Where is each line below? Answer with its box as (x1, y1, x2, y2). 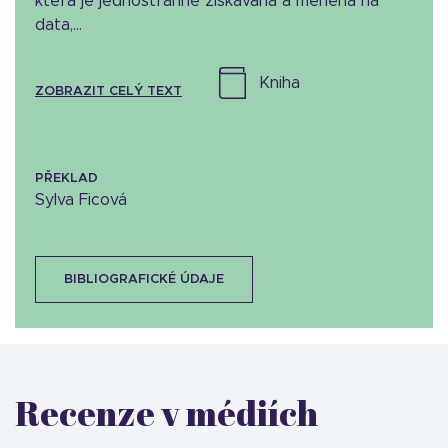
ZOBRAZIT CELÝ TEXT (35, 85, 182, 99)
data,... (35, 17, 82, 34)
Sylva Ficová (35, 192, 127, 209)
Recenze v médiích (15, 389, 318, 437)
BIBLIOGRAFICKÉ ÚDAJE (64, 273, 224, 287)
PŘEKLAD (35, 172, 98, 186)
